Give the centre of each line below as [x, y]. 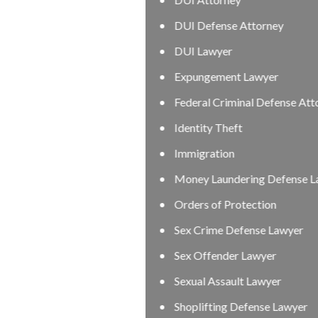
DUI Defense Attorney [97, 25]
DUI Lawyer [72, 50]
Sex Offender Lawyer [94, 255]
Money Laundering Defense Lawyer [128, 178]
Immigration [73, 153]
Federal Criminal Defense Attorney [127, 102]
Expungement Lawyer [95, 76]
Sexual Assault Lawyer [96, 280]
